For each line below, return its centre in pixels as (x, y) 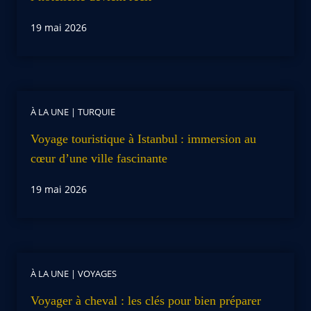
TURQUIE (96, 111)
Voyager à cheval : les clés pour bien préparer (146, 300)
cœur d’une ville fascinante (99, 158)
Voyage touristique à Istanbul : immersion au (143, 138)
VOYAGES (97, 273)
